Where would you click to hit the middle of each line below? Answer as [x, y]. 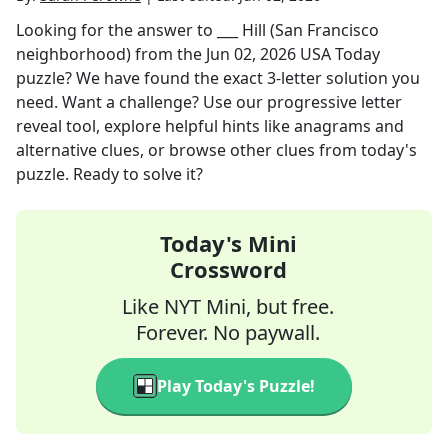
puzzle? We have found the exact [141, 78]
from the [168, 54]
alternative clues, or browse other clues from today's [216, 150]
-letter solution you [348, 78]
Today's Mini [228, 243]
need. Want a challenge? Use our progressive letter [209, 102]
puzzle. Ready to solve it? [109, 174]
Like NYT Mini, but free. [228, 306]
